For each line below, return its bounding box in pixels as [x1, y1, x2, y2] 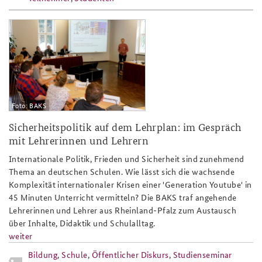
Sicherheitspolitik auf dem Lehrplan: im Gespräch [9, 119, 242, 134]
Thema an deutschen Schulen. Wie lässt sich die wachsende [9, 165, 235, 177]
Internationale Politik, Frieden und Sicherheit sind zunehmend [9, 152, 244, 164]
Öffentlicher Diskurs [91, 248, 169, 260]
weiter [9, 229, 33, 242]
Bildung [28, 248, 58, 260]
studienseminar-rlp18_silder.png [9, 20, 223, 39]
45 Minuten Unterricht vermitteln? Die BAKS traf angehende [9, 191, 237, 203]
